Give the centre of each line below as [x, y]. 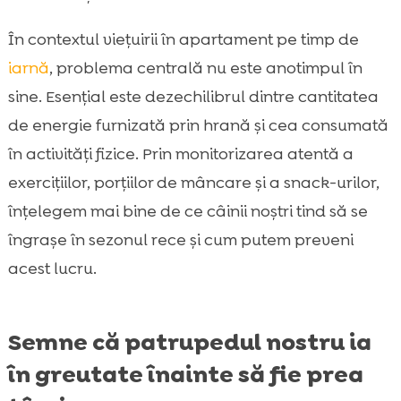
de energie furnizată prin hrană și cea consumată [198, 125]
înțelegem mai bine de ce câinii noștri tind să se [188, 211]
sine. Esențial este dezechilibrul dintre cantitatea [193, 96]
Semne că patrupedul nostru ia [189, 341]
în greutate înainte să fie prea [185, 374]
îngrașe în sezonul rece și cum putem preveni [180, 239]
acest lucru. [52, 268]
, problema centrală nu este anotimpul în [205, 68]
